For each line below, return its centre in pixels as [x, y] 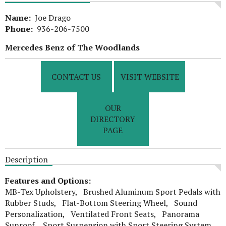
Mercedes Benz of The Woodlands [72, 47]
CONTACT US [76, 77]
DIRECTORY [113, 119]
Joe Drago [51, 18]
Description [26, 159]
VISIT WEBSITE [150, 77]
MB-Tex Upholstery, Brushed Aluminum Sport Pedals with [113, 192]
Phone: [19, 29]
